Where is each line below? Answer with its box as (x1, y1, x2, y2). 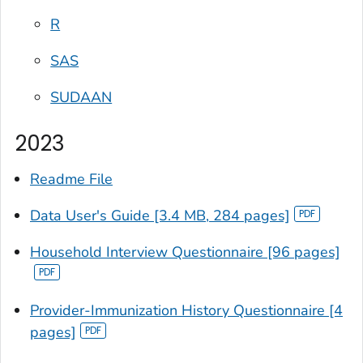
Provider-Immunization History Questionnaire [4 (30, 300, 343, 320)
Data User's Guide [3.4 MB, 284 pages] (30, 205, 290, 225)
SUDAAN (50, 88, 113, 108)
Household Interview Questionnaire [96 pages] (30, 241, 340, 262)
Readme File (30, 169, 113, 189)
